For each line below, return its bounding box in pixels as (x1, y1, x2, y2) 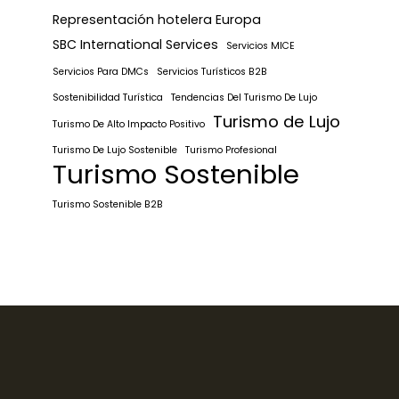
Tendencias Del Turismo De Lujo (171, 91, 317, 105)
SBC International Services (53, 36, 218, 54)
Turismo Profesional (185, 143, 277, 158)
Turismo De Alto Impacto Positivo (53, 118, 205, 132)
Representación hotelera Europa (53, 11, 261, 29)
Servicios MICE (226, 39, 295, 53)
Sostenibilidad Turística (53, 91, 163, 105)
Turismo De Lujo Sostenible (53, 143, 177, 158)
